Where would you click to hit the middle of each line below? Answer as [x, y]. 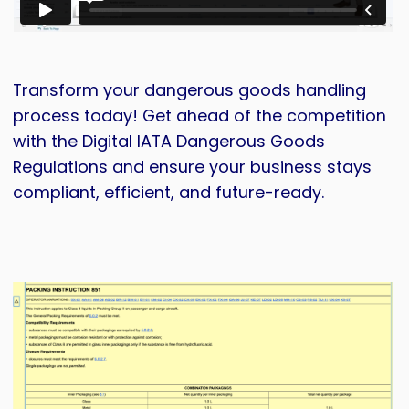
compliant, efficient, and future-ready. [169, 193]
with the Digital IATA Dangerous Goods [169, 142]
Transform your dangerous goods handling [190, 90]
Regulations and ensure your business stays [193, 167]
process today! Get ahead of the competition [200, 116]
